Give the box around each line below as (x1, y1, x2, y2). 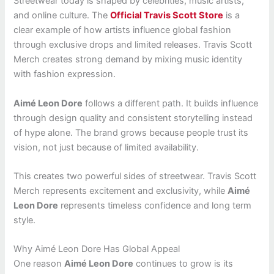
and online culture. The (13, 10, 111, 21)
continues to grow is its (133, 258, 234, 270)
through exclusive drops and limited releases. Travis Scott (13, 39, 253, 51)
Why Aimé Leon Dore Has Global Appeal (13, 243, 180, 255)
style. (13, 214, 36, 226)
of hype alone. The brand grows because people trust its (13, 127, 249, 138)
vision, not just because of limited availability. (13, 141, 199, 153)
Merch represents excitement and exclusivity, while (13, 185, 228, 196)
